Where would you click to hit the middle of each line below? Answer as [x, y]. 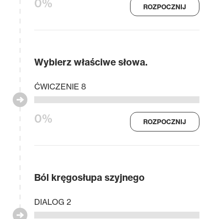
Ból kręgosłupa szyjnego [89, 178]
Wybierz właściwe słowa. [91, 62]
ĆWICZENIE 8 [60, 86]
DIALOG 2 [53, 202]
